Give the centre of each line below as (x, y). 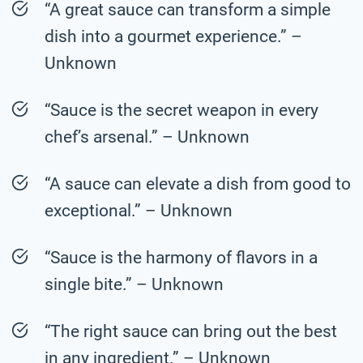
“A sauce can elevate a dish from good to (198, 184)
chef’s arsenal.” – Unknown (147, 137)
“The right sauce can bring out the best (191, 331)
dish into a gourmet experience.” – (173, 36)
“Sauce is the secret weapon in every (181, 110)
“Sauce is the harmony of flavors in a (181, 257)
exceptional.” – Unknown (139, 210)
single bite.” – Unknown (134, 284)
